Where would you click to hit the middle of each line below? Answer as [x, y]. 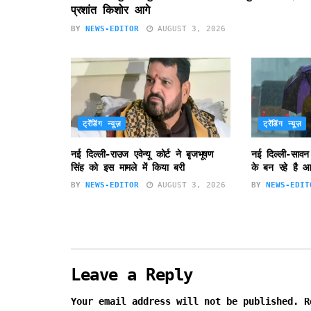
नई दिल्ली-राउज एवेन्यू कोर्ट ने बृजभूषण [142, 154]
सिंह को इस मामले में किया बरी [128, 168]
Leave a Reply [132, 275]
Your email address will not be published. [185, 302]
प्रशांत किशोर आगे [110, 10]
